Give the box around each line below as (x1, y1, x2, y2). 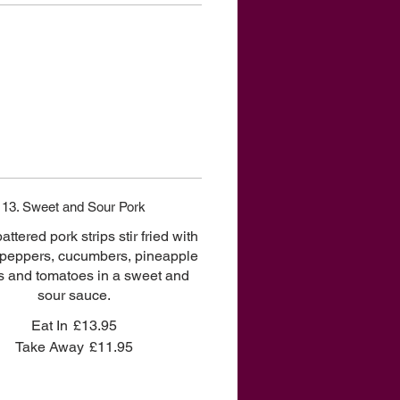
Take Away (14, 338, 84, 355)
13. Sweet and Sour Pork (2, 199, 146, 214)
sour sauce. (37, 287, 111, 304)
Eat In (30, 317, 68, 334)
